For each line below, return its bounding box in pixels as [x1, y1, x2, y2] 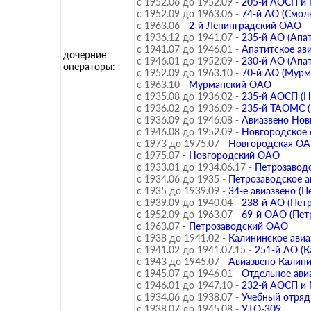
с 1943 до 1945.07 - [137, 255, 226, 267]
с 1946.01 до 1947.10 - [137, 279, 239, 291]
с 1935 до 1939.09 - [137, 185, 226, 196]
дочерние [63, 49, 106, 60]
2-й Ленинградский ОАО [189, 19, 301, 31]
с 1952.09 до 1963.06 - [137, 8, 239, 19]
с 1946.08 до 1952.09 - [137, 126, 239, 137]
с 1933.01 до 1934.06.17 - [137, 161, 252, 173]
